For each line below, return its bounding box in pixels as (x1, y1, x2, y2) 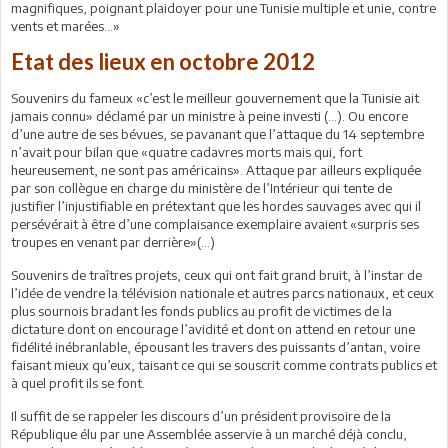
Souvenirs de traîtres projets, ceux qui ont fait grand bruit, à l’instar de (11, 266, 422, 283)
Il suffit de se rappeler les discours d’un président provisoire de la (11, 407, 391, 424)
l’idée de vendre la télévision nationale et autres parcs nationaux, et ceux (11, 284, 434, 301)
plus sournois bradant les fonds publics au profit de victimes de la (11, 302, 392, 319)
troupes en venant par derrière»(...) (11, 233, 215, 250)
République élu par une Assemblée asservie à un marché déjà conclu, (11, 425, 407, 442)
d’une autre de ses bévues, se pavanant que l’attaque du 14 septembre (11, 125, 424, 142)
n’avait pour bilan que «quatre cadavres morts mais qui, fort (11, 143, 362, 160)
